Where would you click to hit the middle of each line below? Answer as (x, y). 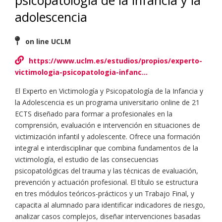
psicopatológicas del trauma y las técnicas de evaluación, (107, 171)
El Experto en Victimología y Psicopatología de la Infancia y (109, 91)
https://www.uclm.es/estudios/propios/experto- (115, 61)
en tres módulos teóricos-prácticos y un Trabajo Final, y (105, 194)
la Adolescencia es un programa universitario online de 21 (107, 103)
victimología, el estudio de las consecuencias (87, 160)
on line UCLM (48, 42)
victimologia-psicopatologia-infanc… (81, 72)
